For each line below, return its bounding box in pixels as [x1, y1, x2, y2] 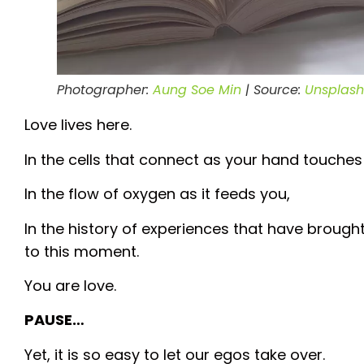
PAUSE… [24, 310, 84, 331]
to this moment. [24, 240, 139, 262]
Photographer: [57, 80, 153, 100]
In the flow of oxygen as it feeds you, [24, 184, 290, 205]
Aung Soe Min [153, 80, 241, 100]
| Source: [241, 80, 305, 100]
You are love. [24, 275, 116, 297]
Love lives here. [24, 115, 132, 136]
